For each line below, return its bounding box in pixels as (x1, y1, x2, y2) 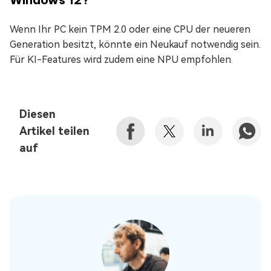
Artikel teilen (19, 124, 90, 137)
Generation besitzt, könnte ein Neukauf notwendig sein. (10, 38, 261, 50)
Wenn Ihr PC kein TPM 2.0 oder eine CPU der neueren (10, 23, 250, 35)
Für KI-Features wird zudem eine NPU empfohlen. (10, 53, 233, 65)
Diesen (19, 107, 56, 120)
